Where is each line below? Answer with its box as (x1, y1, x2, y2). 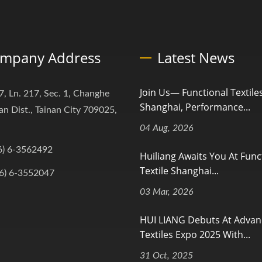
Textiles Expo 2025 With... (140, 228, 250, 241)
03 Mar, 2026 (140, 187, 194, 196)
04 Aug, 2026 (140, 123, 194, 133)
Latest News (157, 48, 235, 67)
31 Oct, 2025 (140, 251, 193, 260)
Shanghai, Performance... (140, 101, 250, 113)
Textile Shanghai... (140, 164, 219, 177)
